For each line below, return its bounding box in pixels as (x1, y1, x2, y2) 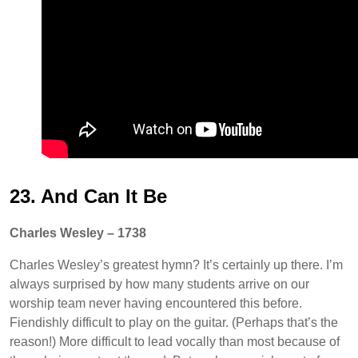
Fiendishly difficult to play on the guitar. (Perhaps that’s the (10, 315, 338, 329)
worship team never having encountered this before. (10, 296, 302, 310)
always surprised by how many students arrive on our (10, 276, 309, 291)
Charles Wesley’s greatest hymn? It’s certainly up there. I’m (10, 257, 343, 272)
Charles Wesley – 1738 (10, 225, 146, 240)
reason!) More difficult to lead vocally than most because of (10, 334, 340, 348)
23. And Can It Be (10, 185, 167, 207)
